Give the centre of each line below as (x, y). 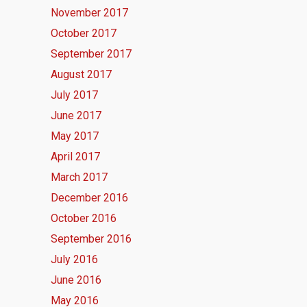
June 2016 (76, 280)
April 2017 (75, 157)
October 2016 (84, 219)
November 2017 (89, 13)
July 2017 (74, 95)
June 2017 (76, 116)
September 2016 (91, 239)
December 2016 (89, 198)
